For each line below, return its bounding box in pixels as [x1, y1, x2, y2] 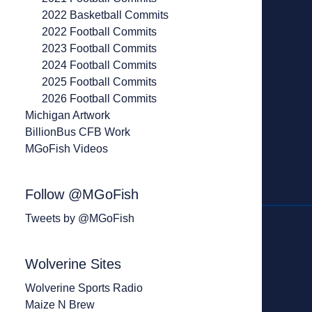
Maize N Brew [25, 299, 95, 311]
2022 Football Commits [42, 26, 157, 38]
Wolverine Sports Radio [25, 282, 143, 294]
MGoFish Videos [25, 143, 108, 155]
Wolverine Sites [25, 256, 121, 272]
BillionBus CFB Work [25, 126, 130, 138]
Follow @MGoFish [25, 187, 139, 202]
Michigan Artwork [25, 109, 110, 121]
